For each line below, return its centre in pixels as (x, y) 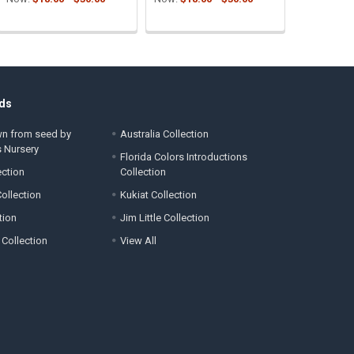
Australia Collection (165, 134)
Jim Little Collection (165, 217)
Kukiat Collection (159, 194)
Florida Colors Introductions (184, 156)
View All (139, 240)
